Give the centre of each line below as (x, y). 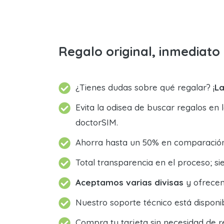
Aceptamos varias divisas (129, 182)
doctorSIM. (97, 122)
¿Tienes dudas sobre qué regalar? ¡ (145, 87)
